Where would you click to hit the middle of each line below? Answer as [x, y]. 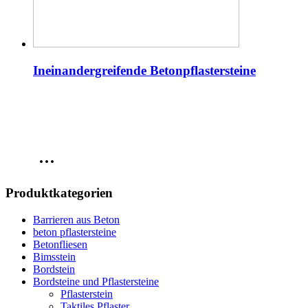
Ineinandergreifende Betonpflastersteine [144, 70]
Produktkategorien [59, 192]
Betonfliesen [60, 244]
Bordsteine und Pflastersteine [96, 281]
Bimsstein [54, 256]
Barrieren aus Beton [76, 219]
